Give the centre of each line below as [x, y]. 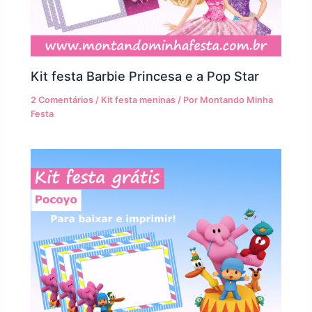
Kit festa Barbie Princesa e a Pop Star [145, 76]
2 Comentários [62, 100]
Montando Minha [237, 100]
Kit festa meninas [139, 100]
